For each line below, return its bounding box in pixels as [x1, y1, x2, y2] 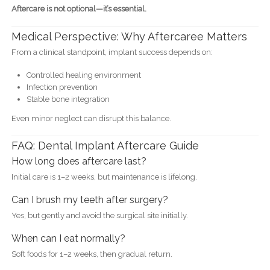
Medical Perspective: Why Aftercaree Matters [11, 30, 247, 43]
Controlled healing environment [26, 70, 141, 80]
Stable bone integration [26, 94, 110, 104]
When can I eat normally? [11, 233, 125, 245]
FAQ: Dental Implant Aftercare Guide [11, 139, 199, 152]
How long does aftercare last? [11, 155, 146, 168]
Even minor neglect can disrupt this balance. [11, 113, 171, 123]
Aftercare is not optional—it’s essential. [11, 4, 146, 14]
